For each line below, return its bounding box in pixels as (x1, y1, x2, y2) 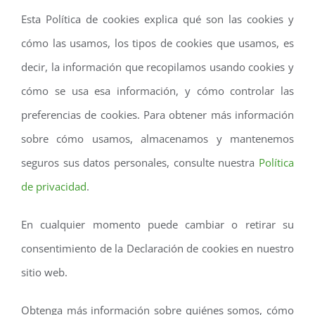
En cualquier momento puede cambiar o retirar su (21, 217, 294, 231)
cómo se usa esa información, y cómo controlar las (21, 83, 294, 98)
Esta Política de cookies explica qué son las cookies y (21, 11, 294, 26)
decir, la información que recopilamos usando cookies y (21, 59, 294, 74)
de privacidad (21, 179, 86, 193)
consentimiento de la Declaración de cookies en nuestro (21, 240, 294, 255)
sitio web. (21, 264, 67, 279)
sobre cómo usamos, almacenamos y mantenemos (21, 131, 294, 146)
